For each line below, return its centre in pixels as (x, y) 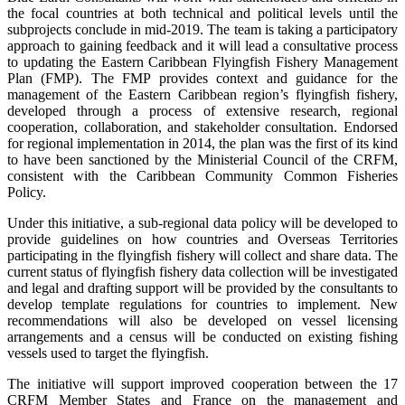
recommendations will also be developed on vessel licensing (202, 321)
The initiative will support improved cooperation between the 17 (202, 384)
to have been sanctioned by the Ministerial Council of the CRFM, (202, 160)
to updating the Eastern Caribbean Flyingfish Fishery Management (202, 62)
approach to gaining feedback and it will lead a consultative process (202, 46)
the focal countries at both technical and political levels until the (202, 14)
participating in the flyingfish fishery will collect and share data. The (202, 256)
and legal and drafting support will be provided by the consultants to (202, 288)
